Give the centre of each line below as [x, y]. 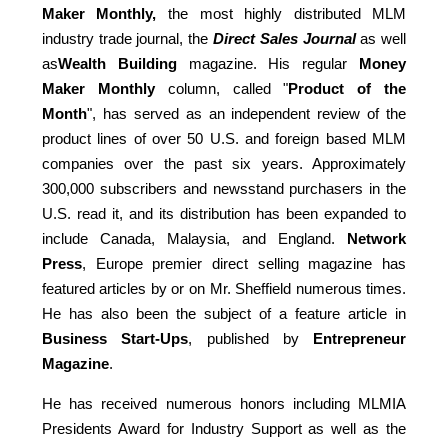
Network [377, 239]
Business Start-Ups [115, 339]
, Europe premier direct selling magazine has [244, 264]
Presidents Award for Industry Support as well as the [224, 429]
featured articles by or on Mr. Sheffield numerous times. [224, 289]
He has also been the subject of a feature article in [224, 314]
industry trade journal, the [127, 39]
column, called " [221, 89]
